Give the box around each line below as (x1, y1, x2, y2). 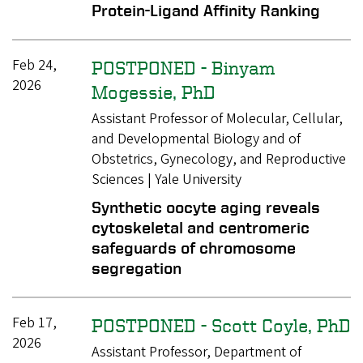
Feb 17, (12, 312, 57, 333)
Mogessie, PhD (91, 81, 216, 103)
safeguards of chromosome (91, 237, 296, 257)
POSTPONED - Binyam (91, 57, 275, 79)
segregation (91, 258, 181, 277)
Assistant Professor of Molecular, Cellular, (91, 108, 343, 129)
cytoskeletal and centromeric (91, 217, 310, 237)
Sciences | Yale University (91, 169, 241, 190)
